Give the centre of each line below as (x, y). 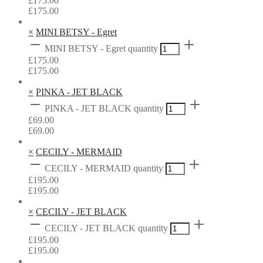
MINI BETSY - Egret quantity (101, 48)
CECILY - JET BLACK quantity (106, 228)
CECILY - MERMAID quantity (104, 168)
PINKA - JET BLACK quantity (104, 108)
